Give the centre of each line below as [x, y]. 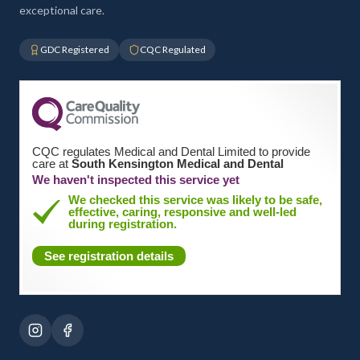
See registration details [109, 256]
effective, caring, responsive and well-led [182, 212]
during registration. [123, 224]
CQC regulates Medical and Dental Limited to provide [171, 151]
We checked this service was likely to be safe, [195, 200]
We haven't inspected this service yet [136, 180]
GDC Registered [75, 49]
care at [52, 164]
